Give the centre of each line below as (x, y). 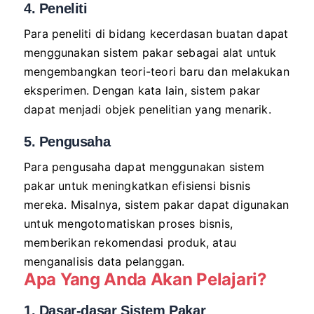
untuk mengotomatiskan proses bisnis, (129, 224)
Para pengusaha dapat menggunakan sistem (144, 167)
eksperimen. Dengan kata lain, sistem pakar (142, 90)
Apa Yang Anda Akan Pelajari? (145, 279)
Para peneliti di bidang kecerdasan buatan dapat (156, 34)
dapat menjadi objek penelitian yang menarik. (148, 109)
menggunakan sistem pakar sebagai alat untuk (150, 53)
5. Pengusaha (67, 142)
